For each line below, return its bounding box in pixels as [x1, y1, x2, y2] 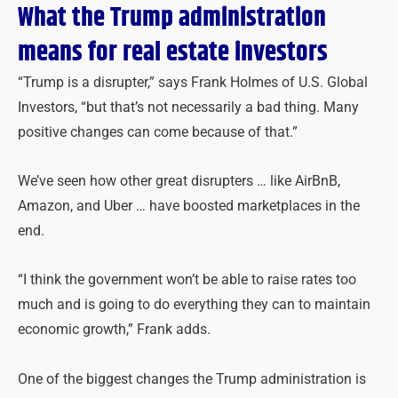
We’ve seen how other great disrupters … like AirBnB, [18, 173, 340, 190]
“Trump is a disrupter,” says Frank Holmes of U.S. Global [18, 75, 368, 92]
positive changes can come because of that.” [18, 124, 298, 141]
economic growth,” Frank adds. [18, 322, 211, 338]
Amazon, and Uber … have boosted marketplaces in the [18, 198, 360, 215]
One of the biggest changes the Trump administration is [18, 370, 366, 387]
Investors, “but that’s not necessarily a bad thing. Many [18, 99, 359, 116]
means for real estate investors [18, 33, 328, 74]
